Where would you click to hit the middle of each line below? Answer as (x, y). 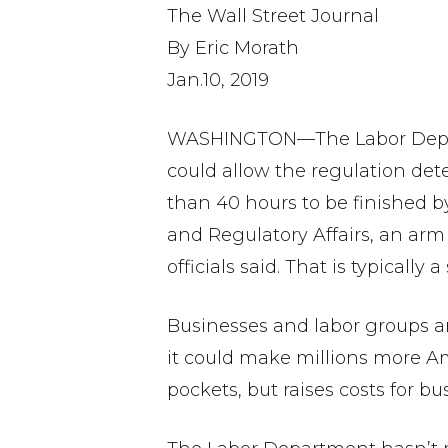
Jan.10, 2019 (218, 80)
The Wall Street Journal (273, 16)
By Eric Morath (233, 48)
